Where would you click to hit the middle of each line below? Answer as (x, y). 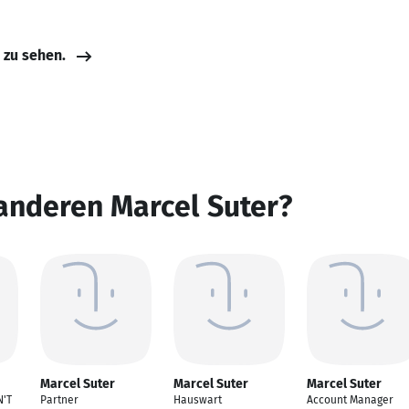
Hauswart (198, 400)
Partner (59, 400)
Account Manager (350, 400)
